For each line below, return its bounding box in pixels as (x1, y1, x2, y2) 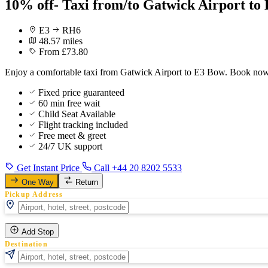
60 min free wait (38, 98, 100, 108)
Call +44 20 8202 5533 (92, 162, 182, 173)
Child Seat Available (38, 108, 115, 119)
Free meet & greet (38, 130, 106, 141)
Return (75, 177, 98, 187)
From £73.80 (39, 46, 88, 57)
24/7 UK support (38, 141, 102, 151)
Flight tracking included (38, 119, 128, 130)
